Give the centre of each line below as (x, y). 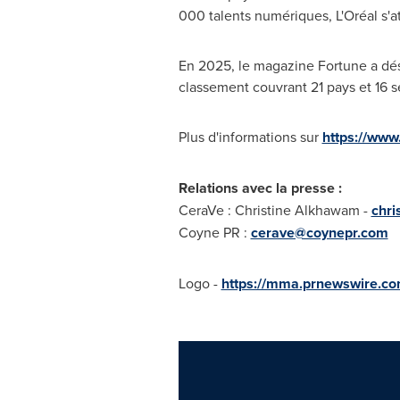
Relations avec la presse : (260, 188)
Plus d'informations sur (250, 137)
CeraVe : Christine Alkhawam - (275, 210)
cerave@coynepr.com (319, 233)
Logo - (200, 283)
